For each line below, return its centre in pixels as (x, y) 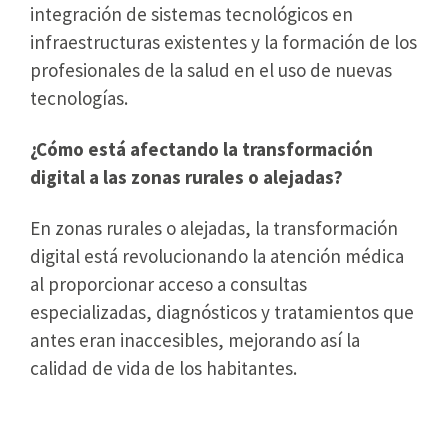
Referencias (100, 420)
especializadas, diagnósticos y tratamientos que (222, 311)
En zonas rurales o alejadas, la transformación (214, 227)
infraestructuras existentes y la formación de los (223, 41)
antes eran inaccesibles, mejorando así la (195, 339)
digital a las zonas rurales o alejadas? (186, 176)
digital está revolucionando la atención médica (217, 255)
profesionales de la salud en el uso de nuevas (211, 69)
